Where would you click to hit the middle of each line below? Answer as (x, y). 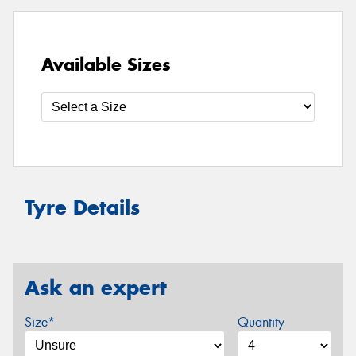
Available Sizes (106, 65)
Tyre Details (82, 208)
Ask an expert (96, 287)
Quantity (261, 323)
